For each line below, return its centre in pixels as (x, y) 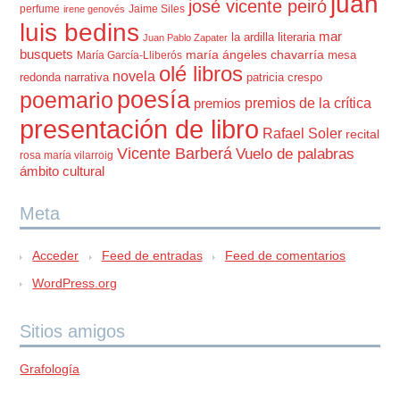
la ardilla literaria (274, 37)
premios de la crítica (308, 104)
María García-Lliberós (130, 56)
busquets (47, 55)
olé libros (201, 74)
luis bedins (80, 33)
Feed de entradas (152, 256)
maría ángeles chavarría (255, 55)
